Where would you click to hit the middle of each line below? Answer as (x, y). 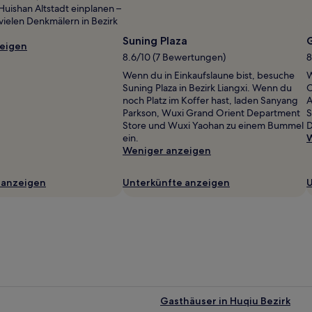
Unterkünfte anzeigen (176, 182)
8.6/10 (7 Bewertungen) (174, 57)
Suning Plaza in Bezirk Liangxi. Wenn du (207, 87)
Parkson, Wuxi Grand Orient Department (211, 112)
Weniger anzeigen (167, 150)
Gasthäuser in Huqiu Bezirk (225, 301)
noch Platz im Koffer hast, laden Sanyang (210, 100)
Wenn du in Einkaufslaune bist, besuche (209, 75)
